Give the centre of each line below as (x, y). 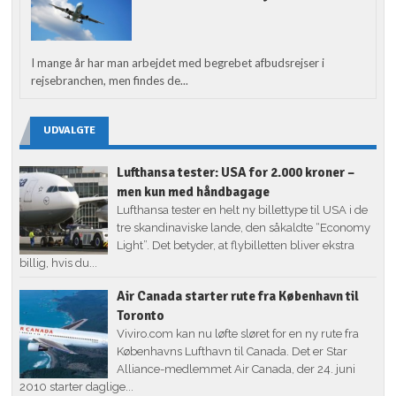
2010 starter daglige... (77, 386)
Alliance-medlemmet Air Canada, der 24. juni (236, 369)
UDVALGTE (70, 130)
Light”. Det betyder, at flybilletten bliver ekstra (236, 245)
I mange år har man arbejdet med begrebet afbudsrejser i (178, 62)
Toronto (141, 315)
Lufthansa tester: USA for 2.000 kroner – (236, 172)
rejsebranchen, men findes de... (110, 80)
